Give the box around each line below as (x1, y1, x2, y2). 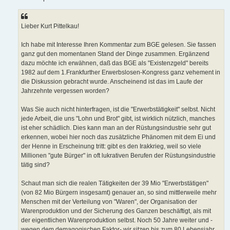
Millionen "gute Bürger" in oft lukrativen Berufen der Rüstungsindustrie (21, 151, 216, 159)
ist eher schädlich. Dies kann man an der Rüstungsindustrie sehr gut (21, 124, 211, 131)
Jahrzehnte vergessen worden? (21, 87, 109, 94)
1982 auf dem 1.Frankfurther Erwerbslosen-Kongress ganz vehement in (21, 68, 220, 76)
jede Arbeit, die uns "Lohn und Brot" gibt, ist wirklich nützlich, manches (21, 114, 215, 122)
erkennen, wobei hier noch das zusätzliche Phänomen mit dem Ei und (21, 133, 216, 141)
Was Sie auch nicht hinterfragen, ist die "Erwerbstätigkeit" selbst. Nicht (21, 105, 215, 113)
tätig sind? (21, 161, 50, 168)
